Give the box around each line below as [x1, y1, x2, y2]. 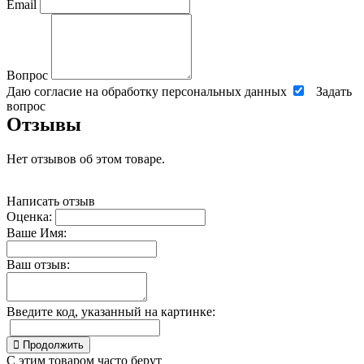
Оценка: [6, 210, 52, 224]
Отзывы [6, 114, 81, 136]
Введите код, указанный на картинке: [6, 305, 215, 319]
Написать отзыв [6, 194, 95, 209]
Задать [316, 84, 352, 99]
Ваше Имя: [6, 226, 67, 240]
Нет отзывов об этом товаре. [6, 152, 165, 167]
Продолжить [23, 339, 84, 352]
